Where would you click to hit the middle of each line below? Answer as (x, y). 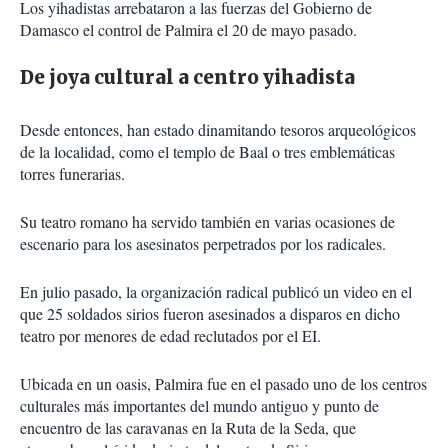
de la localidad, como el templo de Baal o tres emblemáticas (207, 151)
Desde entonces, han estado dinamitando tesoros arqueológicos (218, 129)
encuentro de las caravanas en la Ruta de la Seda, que (188, 427)
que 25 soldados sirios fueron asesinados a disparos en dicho (210, 313)
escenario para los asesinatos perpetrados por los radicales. (203, 243)
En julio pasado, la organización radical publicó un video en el (216, 291)
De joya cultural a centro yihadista (187, 77)
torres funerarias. (72, 173)
